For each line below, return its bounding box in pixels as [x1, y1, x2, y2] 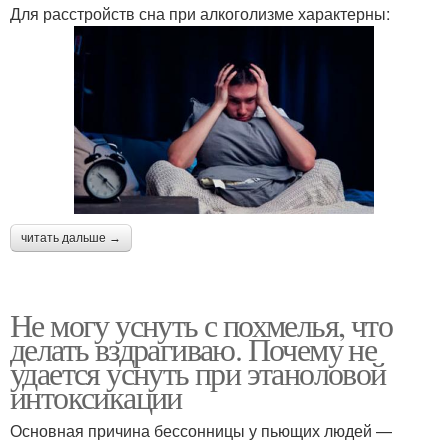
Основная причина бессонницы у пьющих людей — [10, 418, 392, 442]
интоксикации [10, 374, 182, 418]
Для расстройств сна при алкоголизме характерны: [10, 2, 390, 26]
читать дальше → [21, 230, 121, 245]
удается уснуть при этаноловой [10, 350, 386, 394]
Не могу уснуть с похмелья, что [10, 302, 392, 346]
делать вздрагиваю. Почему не [10, 326, 377, 370]
